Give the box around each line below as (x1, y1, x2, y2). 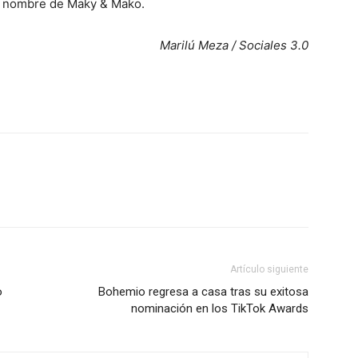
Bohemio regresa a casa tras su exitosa (98, 284, 308, 299)
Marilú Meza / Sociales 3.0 (160, 37, 308, 53)
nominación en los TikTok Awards (131, 300, 308, 316)
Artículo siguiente (230, 263, 308, 275)
